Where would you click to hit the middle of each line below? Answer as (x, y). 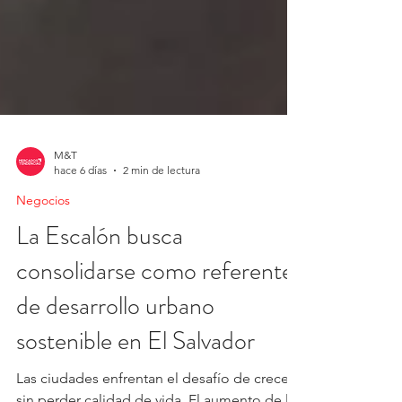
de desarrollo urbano (115, 346)
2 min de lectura (162, 210)
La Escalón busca (100, 276)
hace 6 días (80, 210)
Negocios (43, 240)
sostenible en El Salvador (135, 381)
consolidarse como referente (155, 311)
